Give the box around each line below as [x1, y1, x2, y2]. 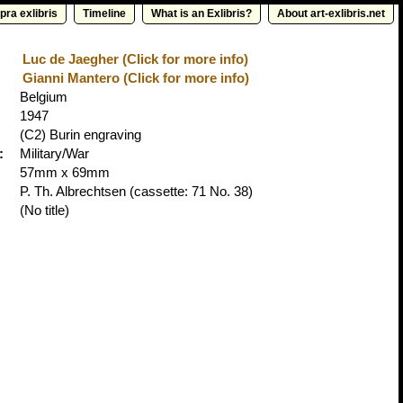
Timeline [83, 7, 126, 20]
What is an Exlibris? [151, 7, 252, 20]
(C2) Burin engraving [20, 127, 141, 142]
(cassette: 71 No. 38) [126, 184, 253, 199]
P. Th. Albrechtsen [20, 184, 126, 199]
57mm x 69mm [20, 165, 110, 180]
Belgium [20, 89, 67, 104]
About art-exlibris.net [277, 7, 385, 20]
